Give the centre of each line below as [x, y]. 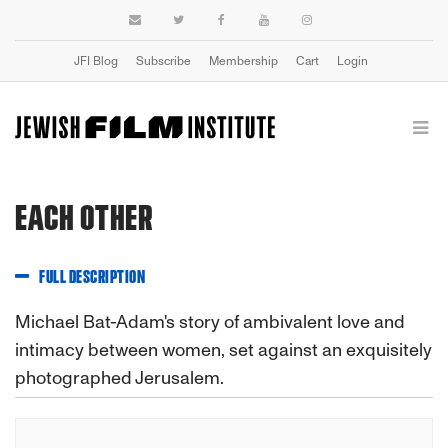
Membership [243, 61]
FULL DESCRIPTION [92, 278]
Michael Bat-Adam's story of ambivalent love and [210, 322]
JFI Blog [96, 61]
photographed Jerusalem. [119, 378]
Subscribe [163, 61]
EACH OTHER [84, 219]
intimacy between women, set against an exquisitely [223, 350]
